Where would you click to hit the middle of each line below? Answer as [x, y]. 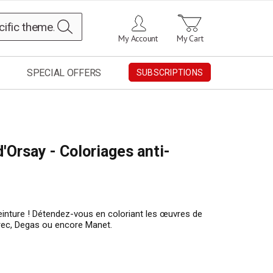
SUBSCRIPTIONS [169, 73]
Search [86, 21]
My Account [138, 38]
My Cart [190, 38]
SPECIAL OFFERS [64, 73]
